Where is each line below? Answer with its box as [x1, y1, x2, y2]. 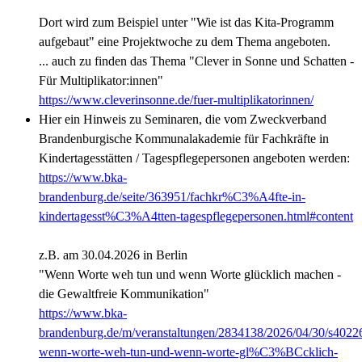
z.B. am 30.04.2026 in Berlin [39, 248, 187, 263]
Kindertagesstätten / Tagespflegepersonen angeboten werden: [39, 151, 350, 166]
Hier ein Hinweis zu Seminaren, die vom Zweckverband [39, 112, 326, 127]
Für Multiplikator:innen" [39, 74, 163, 88]
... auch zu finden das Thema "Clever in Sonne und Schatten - [39, 54, 354, 69]
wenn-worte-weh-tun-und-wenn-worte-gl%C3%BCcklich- [39, 345, 338, 360]
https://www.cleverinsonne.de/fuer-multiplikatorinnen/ [39, 93, 314, 107]
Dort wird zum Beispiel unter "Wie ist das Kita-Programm [39, 15, 334, 30]
